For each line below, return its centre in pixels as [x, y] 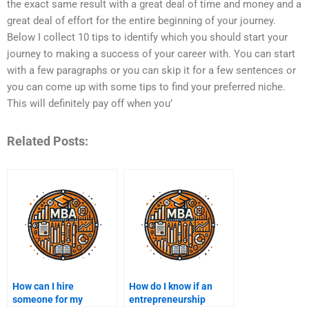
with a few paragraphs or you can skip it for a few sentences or [151, 71]
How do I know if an [171, 286]
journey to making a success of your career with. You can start [151, 54]
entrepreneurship [167, 299]
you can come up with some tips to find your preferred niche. [146, 87]
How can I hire [43, 286]
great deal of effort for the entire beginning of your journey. [141, 21]
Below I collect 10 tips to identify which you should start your [147, 38]
